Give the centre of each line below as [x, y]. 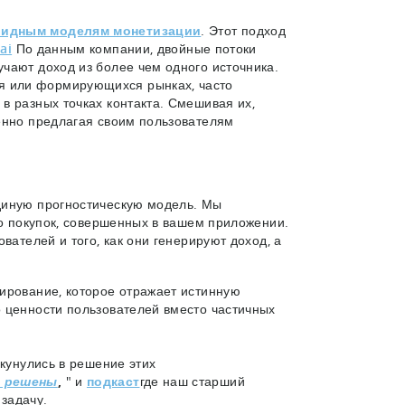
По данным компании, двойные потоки [134, 48]
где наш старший [192, 381]
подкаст [113, 381]
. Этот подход [244, 30]
